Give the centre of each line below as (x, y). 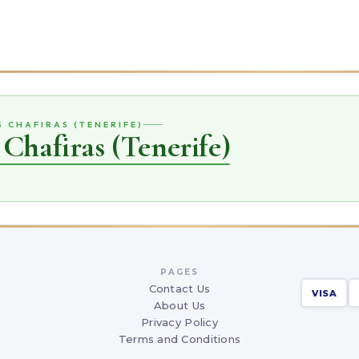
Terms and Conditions (179, 339)
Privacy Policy (179, 322)
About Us (179, 305)
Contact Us (179, 288)
